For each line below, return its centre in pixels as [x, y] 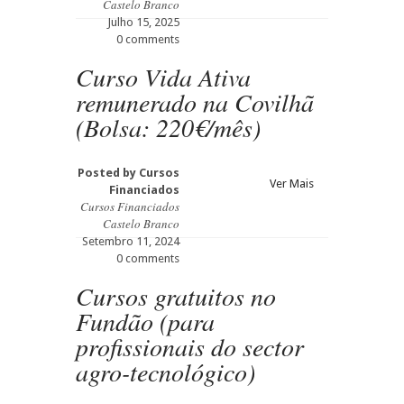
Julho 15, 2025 [143, 22]
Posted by [108, 173]
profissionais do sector [190, 346]
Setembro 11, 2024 [131, 241]
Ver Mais [292, 184]
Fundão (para [145, 321]
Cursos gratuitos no [176, 296]
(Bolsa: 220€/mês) [168, 127]
